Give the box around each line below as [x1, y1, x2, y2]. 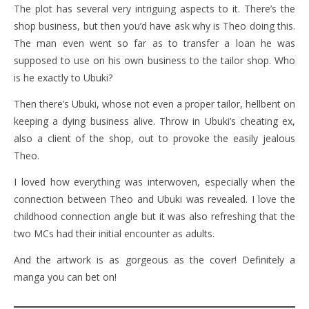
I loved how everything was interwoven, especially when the [14, 175, 295, 189]
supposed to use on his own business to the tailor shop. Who [14, 54, 295, 68]
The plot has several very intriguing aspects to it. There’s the [14, 2, 295, 16]
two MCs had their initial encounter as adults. [14, 227, 215, 241]
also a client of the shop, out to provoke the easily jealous [14, 132, 295, 146]
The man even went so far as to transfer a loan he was [14, 37, 295, 50]
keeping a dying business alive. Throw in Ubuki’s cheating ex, [14, 114, 295, 128]
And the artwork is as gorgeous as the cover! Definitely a [14, 253, 295, 267]
